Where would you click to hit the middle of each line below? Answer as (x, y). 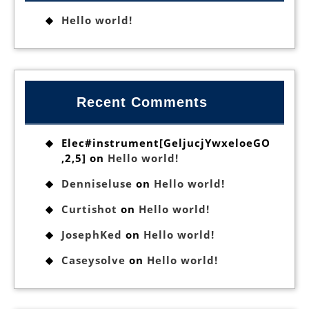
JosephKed (92, 234)
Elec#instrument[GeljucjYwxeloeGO (166, 142)
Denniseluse (97, 183)
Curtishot (89, 209)
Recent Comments (142, 102)
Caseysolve (93, 260)
